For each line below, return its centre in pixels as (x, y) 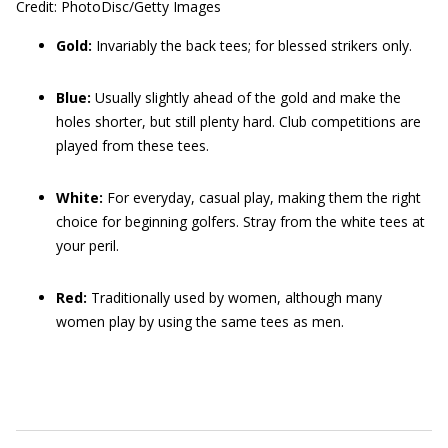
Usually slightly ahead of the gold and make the (248, 97)
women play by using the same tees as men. (200, 321)
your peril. (87, 245)
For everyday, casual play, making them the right (262, 197)
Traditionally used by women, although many (236, 297)
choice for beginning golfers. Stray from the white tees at (240, 221)
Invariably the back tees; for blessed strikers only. (254, 45)
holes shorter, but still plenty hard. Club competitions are (238, 121)
